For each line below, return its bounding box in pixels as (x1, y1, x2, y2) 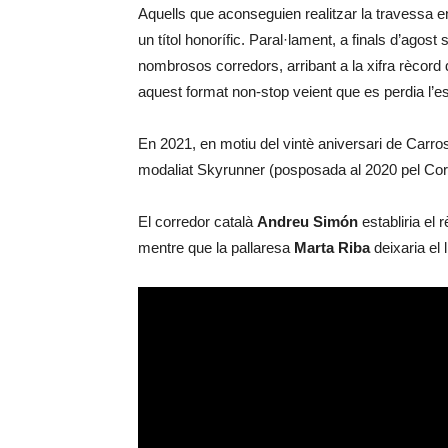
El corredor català (138, 213, 257, 230)
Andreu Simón (257, 213, 362, 230)
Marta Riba (294, 239, 370, 256)
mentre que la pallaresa (138, 239, 294, 256)
